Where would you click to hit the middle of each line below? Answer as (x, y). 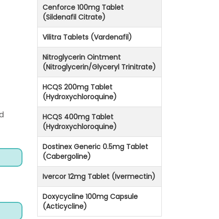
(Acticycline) (65, 207)
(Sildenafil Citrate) (74, 17)
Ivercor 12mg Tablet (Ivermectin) (99, 177)
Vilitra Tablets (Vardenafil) (87, 37)
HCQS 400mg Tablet (78, 117)
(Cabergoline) (67, 157)
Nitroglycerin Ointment (82, 57)
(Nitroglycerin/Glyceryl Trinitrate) (99, 67)
